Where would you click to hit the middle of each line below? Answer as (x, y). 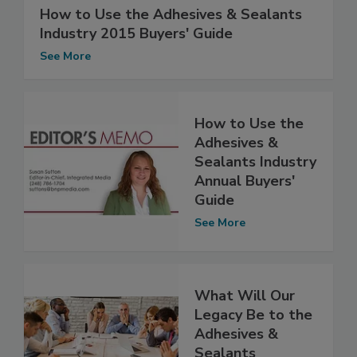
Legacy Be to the (253, 314)
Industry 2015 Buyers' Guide (136, 34)
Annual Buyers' (245, 180)
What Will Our (245, 295)
